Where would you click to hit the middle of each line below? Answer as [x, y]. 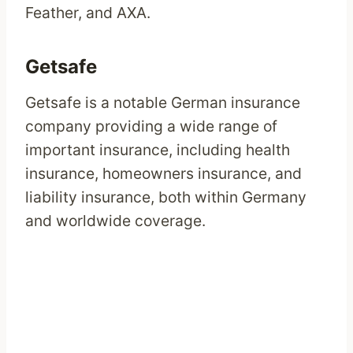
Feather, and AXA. [88, 13]
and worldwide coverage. [115, 221]
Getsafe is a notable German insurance [163, 103]
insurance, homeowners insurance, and [163, 174]
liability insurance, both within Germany [166, 197]
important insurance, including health [158, 150]
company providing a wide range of [151, 126]
